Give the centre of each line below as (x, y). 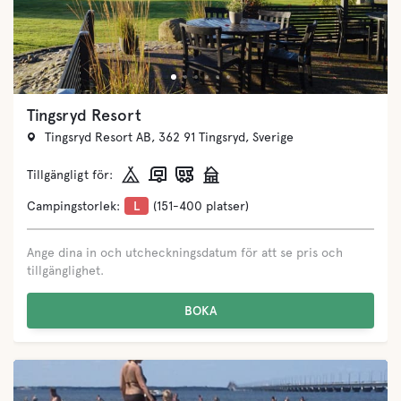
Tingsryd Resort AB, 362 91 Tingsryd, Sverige (169, 137)
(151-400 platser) (201, 206)
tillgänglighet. (65, 270)
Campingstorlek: (73, 206)
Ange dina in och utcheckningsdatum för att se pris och (185, 252)
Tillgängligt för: (70, 175)
